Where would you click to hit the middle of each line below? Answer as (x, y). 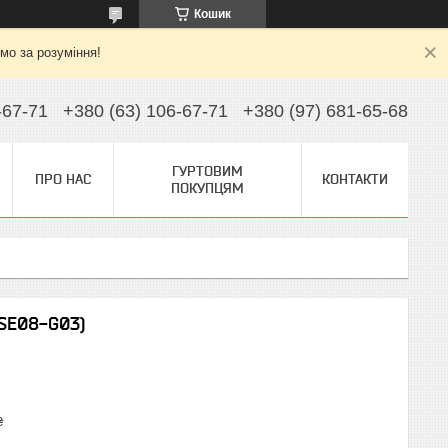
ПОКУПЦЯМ (207, 188)
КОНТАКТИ (355, 179)
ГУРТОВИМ (207, 171)
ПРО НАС (63, 179)
